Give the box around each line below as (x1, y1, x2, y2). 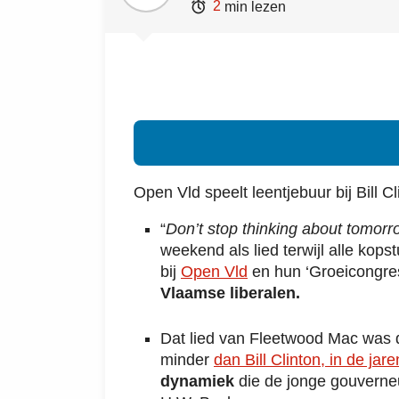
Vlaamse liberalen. (160, 284, 300, 303)
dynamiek (160, 371, 239, 390)
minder (160, 350, 214, 369)
